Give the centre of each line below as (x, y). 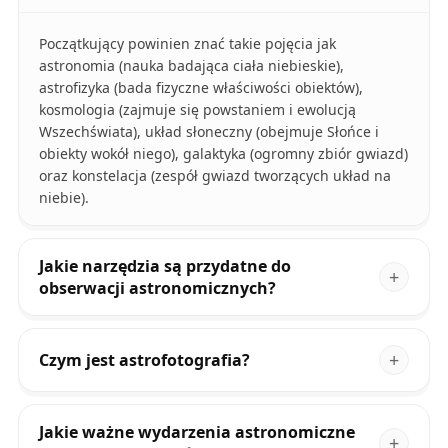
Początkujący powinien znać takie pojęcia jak (187, 44)
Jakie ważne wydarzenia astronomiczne (196, 432)
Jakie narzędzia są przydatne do (164, 266)
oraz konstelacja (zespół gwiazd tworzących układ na (214, 176)
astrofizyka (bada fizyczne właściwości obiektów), (200, 88)
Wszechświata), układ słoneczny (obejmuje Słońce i (208, 132)
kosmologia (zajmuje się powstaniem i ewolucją (197, 110)
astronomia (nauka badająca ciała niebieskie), (191, 66)
